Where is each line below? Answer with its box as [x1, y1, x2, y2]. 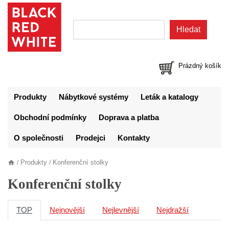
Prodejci [76, 134, 105, 142]
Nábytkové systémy [59, 93, 128, 101]
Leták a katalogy [141, 93, 198, 101]
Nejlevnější [102, 206, 139, 214]
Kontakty [118, 134, 150, 142]
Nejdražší [156, 206, 189, 214]
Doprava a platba [99, 113, 159, 122]
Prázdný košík [178, 62, 221, 70]
